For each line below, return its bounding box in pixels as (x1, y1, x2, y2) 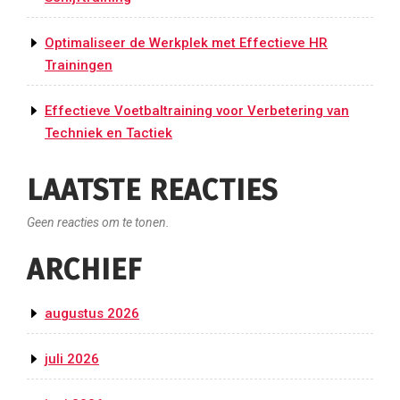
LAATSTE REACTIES (27, 173, 278, 208)
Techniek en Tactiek (45, 125, 172, 142)
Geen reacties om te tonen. (27, 215, 170, 230)
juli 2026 (45, 351, 99, 368)
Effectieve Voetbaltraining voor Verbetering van (45, 103, 349, 120)
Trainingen (45, 57, 112, 74)
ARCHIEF (27, 253, 142, 287)
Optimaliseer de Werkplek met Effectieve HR (45, 35, 328, 52)
